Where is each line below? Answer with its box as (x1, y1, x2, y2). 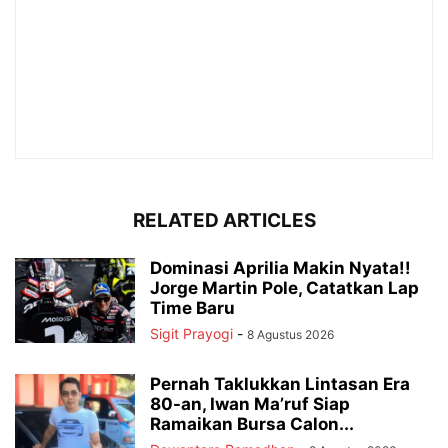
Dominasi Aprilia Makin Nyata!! (150, 258, 411, 279)
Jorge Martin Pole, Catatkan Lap (150, 278, 419, 299)
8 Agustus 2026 (247, 327, 334, 343)
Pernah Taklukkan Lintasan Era (150, 374, 410, 395)
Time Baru (150, 298, 235, 319)
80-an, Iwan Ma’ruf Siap (150, 394, 350, 415)
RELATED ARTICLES (132, 209, 316, 233)
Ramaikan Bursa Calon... (150, 414, 354, 435)
